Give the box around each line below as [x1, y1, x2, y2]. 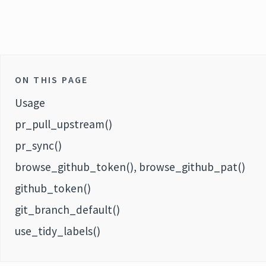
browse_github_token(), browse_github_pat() [15, 160, 245, 174]
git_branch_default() [15, 202, 120, 217]
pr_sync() [15, 138, 62, 153]
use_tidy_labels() [15, 224, 100, 238]
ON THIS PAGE [15, 74, 88, 85]
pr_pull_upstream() [15, 117, 112, 131]
